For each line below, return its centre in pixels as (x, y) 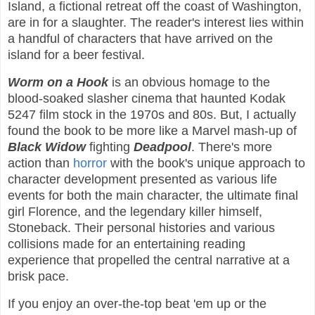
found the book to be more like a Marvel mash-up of (152, 131)
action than (40, 163)
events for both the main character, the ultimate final (153, 196)
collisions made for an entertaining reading (127, 244)
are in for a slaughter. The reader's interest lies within (156, 23)
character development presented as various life (142, 180)
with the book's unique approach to (206, 163)
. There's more (232, 147)
